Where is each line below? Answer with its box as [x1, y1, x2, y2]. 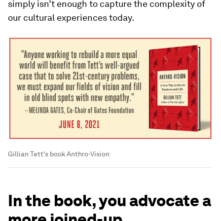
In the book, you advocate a [8, 191, 211, 211]
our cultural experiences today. [8, 12, 134, 23]
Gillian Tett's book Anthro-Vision [8, 150, 110, 158]
